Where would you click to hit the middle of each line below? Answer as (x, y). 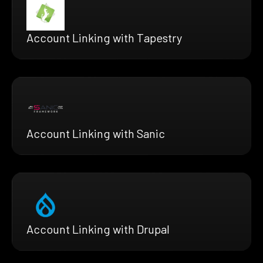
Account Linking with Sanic (96, 133)
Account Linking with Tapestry (104, 37)
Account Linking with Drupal (98, 229)
